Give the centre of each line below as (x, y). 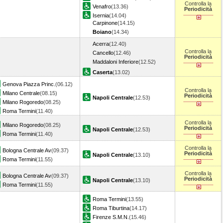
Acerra (101, 44)
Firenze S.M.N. (111, 217)
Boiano (102, 32)
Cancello (103, 53)
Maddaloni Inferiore (115, 62)
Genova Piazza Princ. (29, 84)
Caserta (103, 72)
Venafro (102, 6)
